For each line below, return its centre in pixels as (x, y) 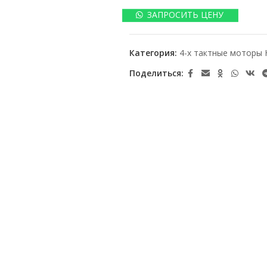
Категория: (153, 52)
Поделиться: (156, 73)
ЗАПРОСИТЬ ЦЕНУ (186, 14)
